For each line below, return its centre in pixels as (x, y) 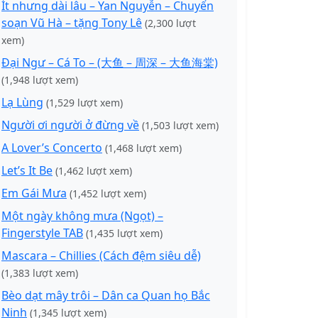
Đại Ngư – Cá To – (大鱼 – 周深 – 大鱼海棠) (110, 62)
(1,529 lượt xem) (84, 103)
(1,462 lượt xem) (94, 171)
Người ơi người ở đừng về (70, 125)
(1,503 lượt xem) (180, 125)
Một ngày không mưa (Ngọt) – (82, 216)
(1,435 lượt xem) (124, 233)
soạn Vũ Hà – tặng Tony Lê (72, 23)
